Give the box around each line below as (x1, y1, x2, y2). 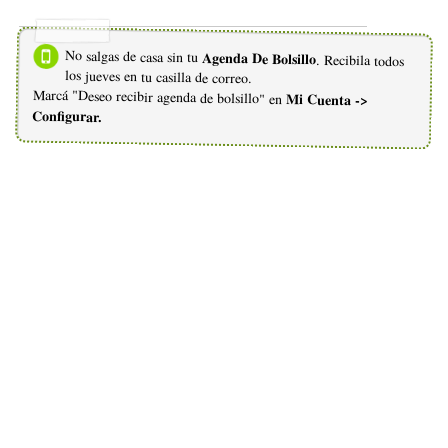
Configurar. (32, 104, 103, 127)
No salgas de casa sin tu (65, 44, 203, 67)
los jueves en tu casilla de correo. (65, 64, 253, 88)
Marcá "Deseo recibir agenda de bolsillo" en (32, 84, 286, 108)
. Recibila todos (316, 49, 405, 70)
